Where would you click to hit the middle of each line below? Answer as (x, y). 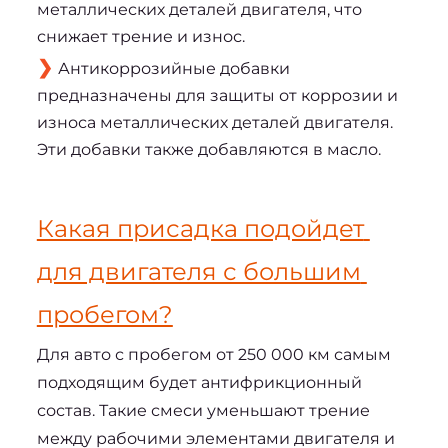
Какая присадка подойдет (200, 228)
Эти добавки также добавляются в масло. (208, 149)
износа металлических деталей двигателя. (214, 122)
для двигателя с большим (198, 271)
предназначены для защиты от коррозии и (217, 95)
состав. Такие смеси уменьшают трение (203, 410)
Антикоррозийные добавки (173, 68)
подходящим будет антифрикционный (199, 382)
